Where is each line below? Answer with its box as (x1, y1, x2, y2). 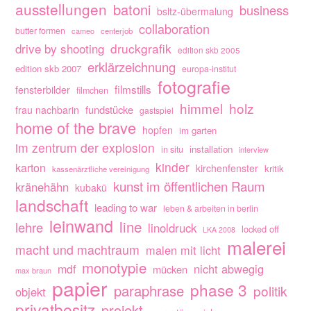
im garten (179, 124, 217, 137)
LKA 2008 (203, 224, 236, 235)
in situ (161, 143, 184, 156)
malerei (227, 234, 287, 260)
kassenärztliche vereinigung (52, 163, 150, 175)
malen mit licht (146, 242, 221, 259)
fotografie (158, 74, 231, 99)
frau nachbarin (15, 103, 80, 117)
